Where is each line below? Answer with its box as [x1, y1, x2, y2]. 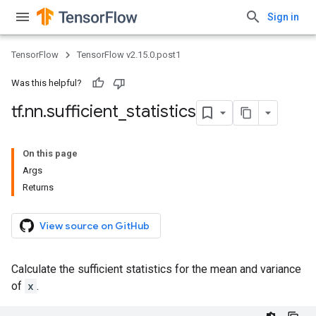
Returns [23, 182, 54, 193]
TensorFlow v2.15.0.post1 [77, 49, 181, 60]
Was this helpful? [11, 78, 82, 88]
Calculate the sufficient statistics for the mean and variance [11, 262, 301, 276]
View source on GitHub [39, 219, 150, 232]
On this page [23, 148, 78, 159]
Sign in [267, 11, 299, 23]
